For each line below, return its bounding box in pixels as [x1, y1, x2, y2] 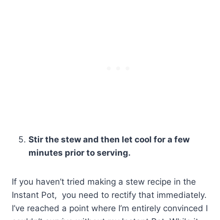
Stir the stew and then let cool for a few [28, 135, 190, 145]
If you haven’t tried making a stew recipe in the [12, 177, 196, 187]
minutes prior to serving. [28, 148, 131, 158]
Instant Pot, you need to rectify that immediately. [12, 190, 207, 200]
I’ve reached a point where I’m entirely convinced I [12, 203, 208, 214]
